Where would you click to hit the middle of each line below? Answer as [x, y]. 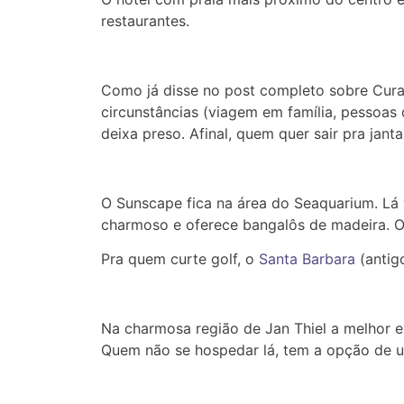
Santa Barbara [305, 259]
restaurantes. [145, 21]
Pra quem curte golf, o [178, 259]
